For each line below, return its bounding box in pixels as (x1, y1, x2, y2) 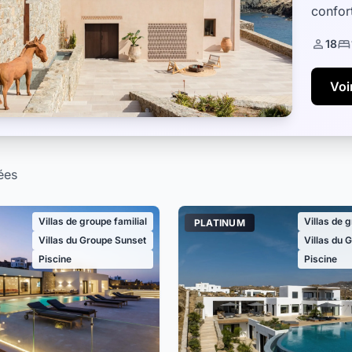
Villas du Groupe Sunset (38, 234, 146, 246)
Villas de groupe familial (38, 215, 147, 227)
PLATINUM (193, 217, 246, 229)
